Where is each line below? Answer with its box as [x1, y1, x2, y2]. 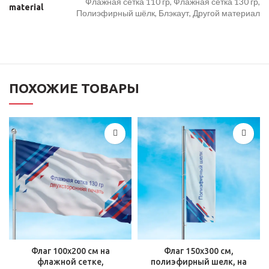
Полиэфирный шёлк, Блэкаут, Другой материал [76, 7, 260, 18]
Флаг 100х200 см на [31, 246, 110, 256]
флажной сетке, [37, 256, 104, 267]
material [9, 2, 43, 12]
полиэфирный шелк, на [151, 256, 247, 267]
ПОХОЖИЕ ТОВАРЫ [9, 80, 139, 95]
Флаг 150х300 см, [164, 246, 234, 256]
